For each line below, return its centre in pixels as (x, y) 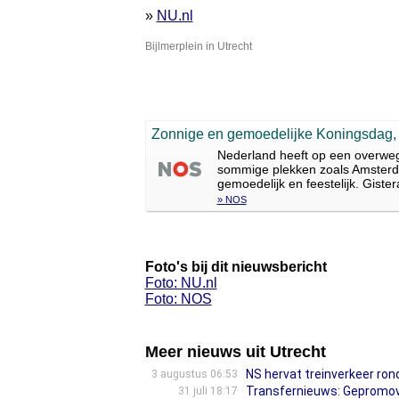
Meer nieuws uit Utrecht (235, 352)
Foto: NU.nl (181, 283)
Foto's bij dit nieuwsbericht (236, 267)
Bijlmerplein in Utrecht (198, 46)
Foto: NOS (178, 299)
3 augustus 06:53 (194, 374)
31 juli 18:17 (208, 391)
